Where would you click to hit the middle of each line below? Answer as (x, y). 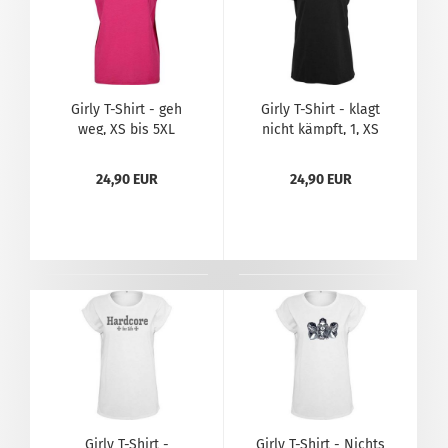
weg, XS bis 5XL (126, 129)
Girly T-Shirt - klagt (320, 109)
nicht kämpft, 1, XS (320, 129)
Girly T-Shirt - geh (126, 109)
